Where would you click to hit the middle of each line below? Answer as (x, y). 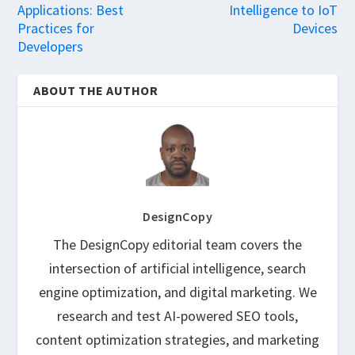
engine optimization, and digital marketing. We (177, 292)
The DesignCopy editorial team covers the (177, 244)
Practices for (56, 28)
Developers (51, 46)
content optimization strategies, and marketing (177, 339)
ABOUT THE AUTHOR (96, 90)
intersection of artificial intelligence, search (177, 268)
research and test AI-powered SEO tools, (177, 315)
